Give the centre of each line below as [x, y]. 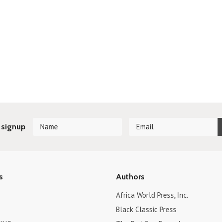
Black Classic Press [146, 209]
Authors [130, 177]
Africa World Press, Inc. [152, 195]
